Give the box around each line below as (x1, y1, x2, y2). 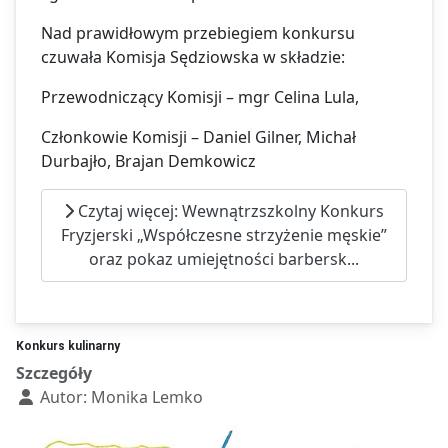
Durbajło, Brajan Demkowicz (41, 149, 288, 172)
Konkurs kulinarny (16, 338, 120, 353)
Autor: (36, 385, 91, 408)
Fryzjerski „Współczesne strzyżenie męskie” (61, 224, 387, 247)
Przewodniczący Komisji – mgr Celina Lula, (41, 85, 359, 108)
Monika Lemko (91, 385, 203, 408)
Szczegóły (16, 361, 92, 384)
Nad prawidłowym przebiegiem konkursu (41, 21, 355, 44)
